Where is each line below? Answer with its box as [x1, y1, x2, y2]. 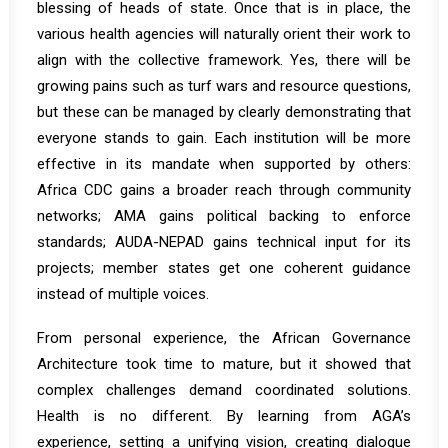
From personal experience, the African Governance [37, 329, 411, 347]
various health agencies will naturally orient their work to [37, 25, 411, 43]
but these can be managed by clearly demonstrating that [37, 103, 411, 121]
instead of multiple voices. [37, 285, 209, 303]
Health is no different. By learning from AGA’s [37, 407, 411, 425]
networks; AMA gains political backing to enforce [37, 207, 411, 225]
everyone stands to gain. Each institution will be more [37, 129, 411, 147]
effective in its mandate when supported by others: [37, 155, 411, 173]
